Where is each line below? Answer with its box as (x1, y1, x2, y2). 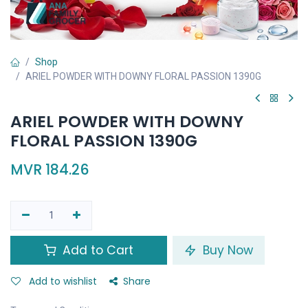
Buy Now (199, 242, 253, 258)
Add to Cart (59, 242, 133, 258)
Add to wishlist (29, 274, 97, 288)
